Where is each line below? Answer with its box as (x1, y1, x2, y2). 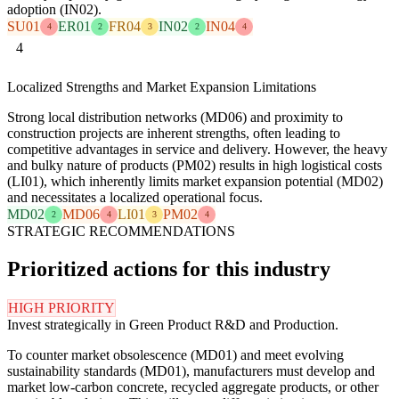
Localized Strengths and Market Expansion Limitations (7, 78, 316, 94)
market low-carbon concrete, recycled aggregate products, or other (7, 379, 379, 395)
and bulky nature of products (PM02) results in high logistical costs (7, 157, 382, 173)
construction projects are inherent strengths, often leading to (7, 125, 340, 141)
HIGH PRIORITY (8, 299, 115, 315)
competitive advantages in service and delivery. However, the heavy (7, 141, 387, 157)
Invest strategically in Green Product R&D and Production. (7, 316, 338, 332)
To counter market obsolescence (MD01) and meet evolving (7, 346, 344, 362)
